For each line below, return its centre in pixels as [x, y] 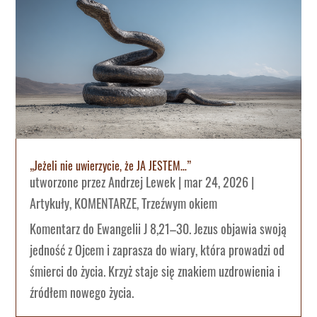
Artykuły [50, 203]
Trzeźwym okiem [180, 203]
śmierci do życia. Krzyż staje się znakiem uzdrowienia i [155, 271]
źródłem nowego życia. [82, 293]
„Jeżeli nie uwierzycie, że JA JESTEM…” [111, 166]
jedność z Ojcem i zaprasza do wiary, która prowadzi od [157, 250]
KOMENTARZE [106, 203]
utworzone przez [69, 182]
